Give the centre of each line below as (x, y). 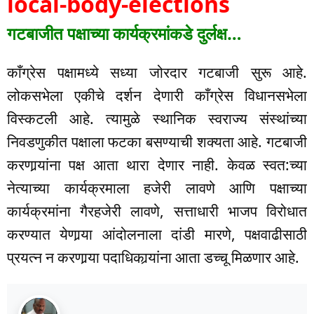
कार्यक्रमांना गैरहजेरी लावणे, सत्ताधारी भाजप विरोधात (157, 211)
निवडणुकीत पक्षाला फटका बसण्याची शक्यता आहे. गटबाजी (157, 142)
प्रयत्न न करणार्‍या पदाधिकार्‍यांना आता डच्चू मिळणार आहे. (153, 258)
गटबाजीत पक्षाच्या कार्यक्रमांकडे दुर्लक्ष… (124, 34)
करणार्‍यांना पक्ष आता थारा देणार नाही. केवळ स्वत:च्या (157, 165)
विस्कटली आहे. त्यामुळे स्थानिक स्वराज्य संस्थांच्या (157, 119)
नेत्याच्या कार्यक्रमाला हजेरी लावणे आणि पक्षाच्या (157, 188)
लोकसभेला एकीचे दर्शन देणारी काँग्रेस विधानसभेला (157, 96)
